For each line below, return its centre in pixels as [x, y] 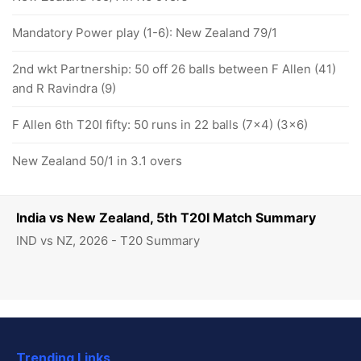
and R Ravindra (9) [64, 88]
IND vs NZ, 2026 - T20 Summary [108, 241]
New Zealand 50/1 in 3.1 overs [97, 161]
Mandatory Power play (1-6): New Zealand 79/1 [145, 33]
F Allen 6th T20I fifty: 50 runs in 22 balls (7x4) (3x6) [160, 124]
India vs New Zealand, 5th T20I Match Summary [166, 218]
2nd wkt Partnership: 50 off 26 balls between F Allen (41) [174, 69]
